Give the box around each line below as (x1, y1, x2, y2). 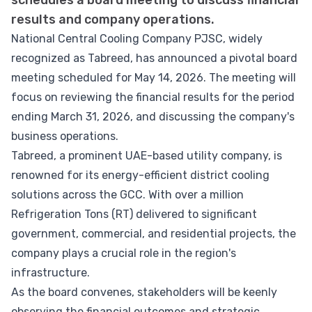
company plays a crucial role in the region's (11, 247, 236, 260)
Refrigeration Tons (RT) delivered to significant (11, 208, 257, 221)
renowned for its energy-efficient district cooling (11, 169, 270, 182)
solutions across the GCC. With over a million (11, 188, 244, 201)
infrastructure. (11, 266, 90, 279)
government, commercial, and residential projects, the (11, 227, 296, 240)
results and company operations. (11, 12, 214, 27)
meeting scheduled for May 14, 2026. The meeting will (11, 71, 296, 84)
